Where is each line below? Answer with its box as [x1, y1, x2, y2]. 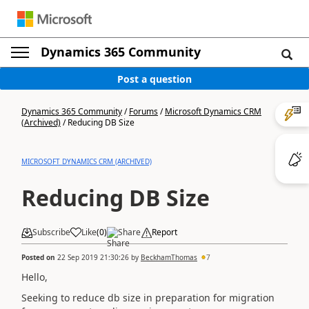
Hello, [21, 270, 48, 283]
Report [152, 226, 177, 238]
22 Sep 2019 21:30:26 [57, 252, 129, 262]
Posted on [21, 252, 57, 262]
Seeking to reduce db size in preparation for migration [21, 291, 275, 304]
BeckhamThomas [141, 252, 197, 262]
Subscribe [32, 226, 70, 238]
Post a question [117, 72, 192, 86]
